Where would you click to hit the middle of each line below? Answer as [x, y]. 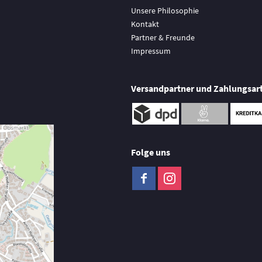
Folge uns [151, 152]
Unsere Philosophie [165, 11]
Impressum [151, 51]
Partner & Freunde [163, 37]
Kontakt [145, 24]
